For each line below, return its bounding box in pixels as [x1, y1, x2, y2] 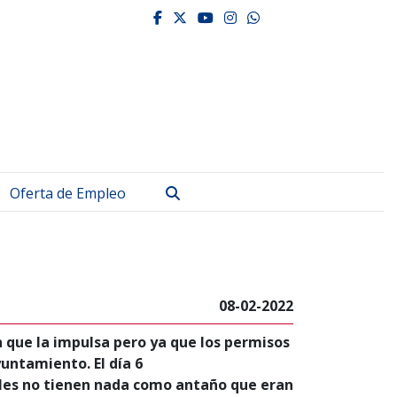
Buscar [179, 183, 225, 202]
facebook [161, 10, 243, 24]
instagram [236, 10, 331, 24]
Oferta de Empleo [10, 183, 126, 203]
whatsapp [259, 10, 344, 24]
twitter [186, 10, 261, 24]
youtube [213, 10, 287, 24]
